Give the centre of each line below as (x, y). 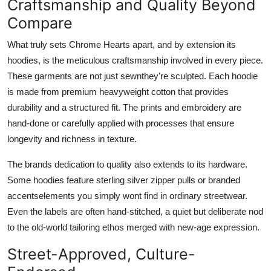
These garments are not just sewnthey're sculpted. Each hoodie (132, 76)
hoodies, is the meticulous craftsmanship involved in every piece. (135, 60)
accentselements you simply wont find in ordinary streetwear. (127, 196)
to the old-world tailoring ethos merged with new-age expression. (133, 227)
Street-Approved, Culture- (101, 254)
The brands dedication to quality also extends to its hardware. (127, 165)
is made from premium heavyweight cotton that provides (118, 92)
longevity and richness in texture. (72, 139)
